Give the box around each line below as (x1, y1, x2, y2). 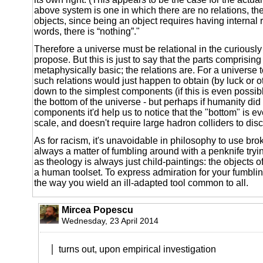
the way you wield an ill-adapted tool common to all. (34, 177, 248, 188)
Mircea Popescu (62, 204, 133, 215)
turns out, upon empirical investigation (59, 244, 216, 254)
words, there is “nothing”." (34, 26, 140, 36)
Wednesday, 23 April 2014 (62, 215, 159, 225)
